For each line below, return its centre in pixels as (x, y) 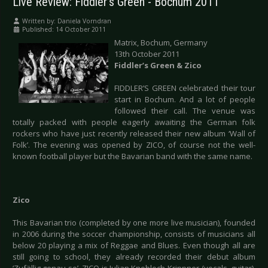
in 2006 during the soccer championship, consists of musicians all (134, 234)
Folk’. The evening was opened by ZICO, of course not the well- (134, 145)
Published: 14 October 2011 (64, 30)
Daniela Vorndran (84, 21)
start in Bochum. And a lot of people (185, 100)
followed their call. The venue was (185, 111)
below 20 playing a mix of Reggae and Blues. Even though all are (134, 246)
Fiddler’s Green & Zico (158, 66)
